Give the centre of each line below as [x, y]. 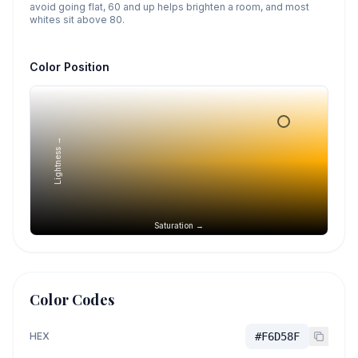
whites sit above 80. [77, 20]
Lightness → [58, 161]
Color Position [70, 67]
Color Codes [72, 300]
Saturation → [179, 225]
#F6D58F [277, 336]
